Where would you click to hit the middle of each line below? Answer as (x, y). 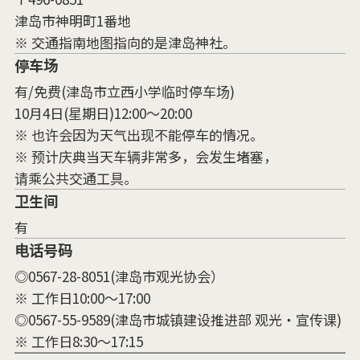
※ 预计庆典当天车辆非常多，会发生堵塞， (145, 156)
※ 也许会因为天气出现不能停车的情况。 (139, 134)
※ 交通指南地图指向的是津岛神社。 (125, 42)
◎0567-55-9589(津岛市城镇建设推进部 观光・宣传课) (178, 319)
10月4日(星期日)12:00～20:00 (103, 112)
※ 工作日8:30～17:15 (78, 341)
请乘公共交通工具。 (76, 178)
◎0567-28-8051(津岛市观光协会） (119, 276)
